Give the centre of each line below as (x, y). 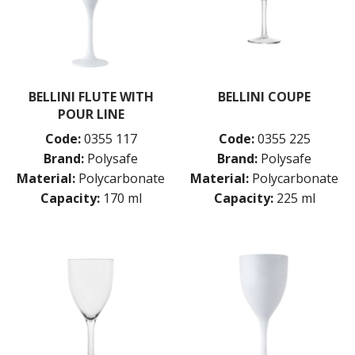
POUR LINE (91, 115)
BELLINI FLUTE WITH (91, 97)
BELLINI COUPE (264, 97)
